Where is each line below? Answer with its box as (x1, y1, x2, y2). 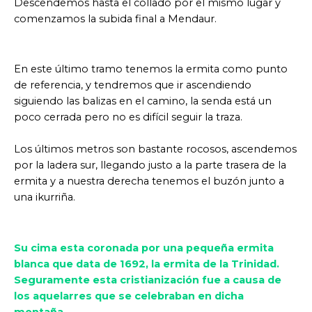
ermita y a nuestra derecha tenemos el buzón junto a (14, 175, 284, 188)
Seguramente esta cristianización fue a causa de (14, 273, 281, 286)
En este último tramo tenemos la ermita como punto (14, 63, 288, 75)
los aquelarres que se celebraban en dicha (14, 289, 244, 302)
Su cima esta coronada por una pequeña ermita (14, 241, 274, 254)
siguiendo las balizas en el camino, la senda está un (14, 95, 272, 107)
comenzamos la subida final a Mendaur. (14, 12, 217, 25)
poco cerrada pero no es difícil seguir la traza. (14, 111, 242, 123)
